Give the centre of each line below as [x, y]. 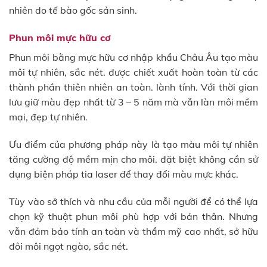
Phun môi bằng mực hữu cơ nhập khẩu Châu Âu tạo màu [133, 58]
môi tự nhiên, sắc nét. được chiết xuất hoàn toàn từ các [133, 72]
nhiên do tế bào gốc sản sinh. [73, 10]
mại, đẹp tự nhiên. [48, 117]
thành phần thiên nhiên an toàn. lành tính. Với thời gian [133, 87]
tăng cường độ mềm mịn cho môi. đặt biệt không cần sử [133, 159]
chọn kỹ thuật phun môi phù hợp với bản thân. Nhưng [133, 216]
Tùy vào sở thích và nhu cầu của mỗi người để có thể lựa [133, 201]
